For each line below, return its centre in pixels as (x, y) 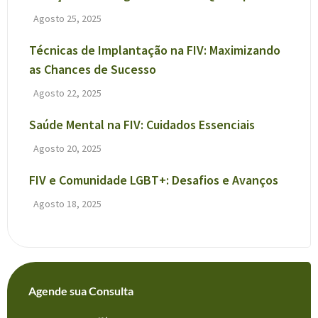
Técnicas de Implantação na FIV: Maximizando (155, 50)
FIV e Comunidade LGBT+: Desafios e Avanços (154, 180)
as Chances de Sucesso (93, 70)
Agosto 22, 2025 (67, 93)
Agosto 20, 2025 (67, 149)
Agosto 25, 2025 (67, 19)
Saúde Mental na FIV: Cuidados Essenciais (142, 125)
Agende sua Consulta (81, 291)
